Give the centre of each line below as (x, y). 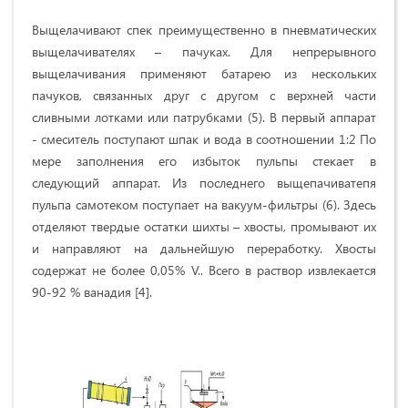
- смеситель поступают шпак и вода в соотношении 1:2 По (204, 138)
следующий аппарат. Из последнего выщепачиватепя (204, 182)
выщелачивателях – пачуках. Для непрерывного (204, 51)
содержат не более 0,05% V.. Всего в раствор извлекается (204, 270)
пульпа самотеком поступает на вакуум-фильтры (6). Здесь (204, 204)
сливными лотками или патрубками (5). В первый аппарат (204, 117)
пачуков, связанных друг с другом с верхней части (204, 95)
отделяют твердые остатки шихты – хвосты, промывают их (204, 226)
